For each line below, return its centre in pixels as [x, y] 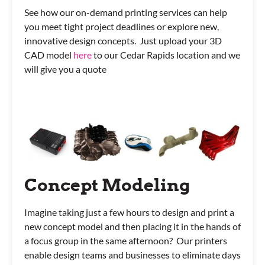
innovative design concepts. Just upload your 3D [123, 41]
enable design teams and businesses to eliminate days [132, 255]
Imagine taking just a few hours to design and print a [129, 212]
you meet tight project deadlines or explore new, [122, 27]
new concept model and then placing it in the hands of [132, 227]
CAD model [49, 55]
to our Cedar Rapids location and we [166, 55]
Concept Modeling [107, 185]
